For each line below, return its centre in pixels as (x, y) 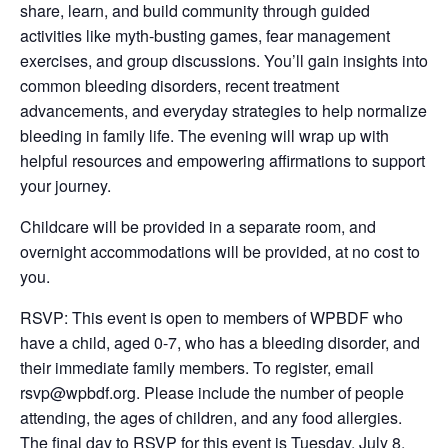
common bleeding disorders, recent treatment (179, 85)
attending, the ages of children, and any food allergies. (211, 417)
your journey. (65, 185)
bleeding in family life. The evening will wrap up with (204, 135)
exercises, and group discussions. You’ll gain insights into (224, 60)
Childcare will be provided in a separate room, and (198, 226)
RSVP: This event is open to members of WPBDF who (211, 317)
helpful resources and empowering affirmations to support (222, 160)
